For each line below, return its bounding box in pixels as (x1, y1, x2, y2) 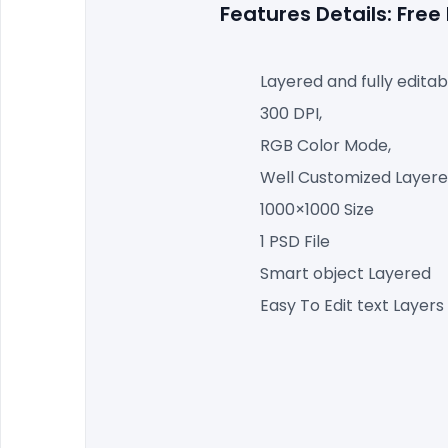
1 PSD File (260, 229, 330, 253)
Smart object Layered (260, 261, 431, 285)
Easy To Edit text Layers (260, 293, 444, 317)
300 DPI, (260, 101, 322, 125)
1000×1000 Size (260, 197, 374, 221)
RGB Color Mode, (260, 133, 391, 157)
